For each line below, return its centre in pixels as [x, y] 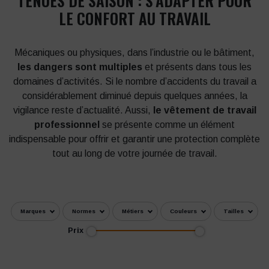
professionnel [67, 124]
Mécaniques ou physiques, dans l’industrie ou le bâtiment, [134, 52]
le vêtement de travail [204, 110]
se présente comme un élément [167, 124]
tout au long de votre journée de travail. [134, 153]
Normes [84, 211]
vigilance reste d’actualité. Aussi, [83, 110]
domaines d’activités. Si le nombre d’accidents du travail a [134, 81]
